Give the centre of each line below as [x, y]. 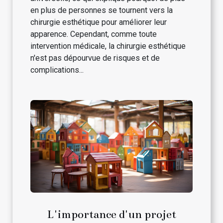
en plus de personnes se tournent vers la [102, 10]
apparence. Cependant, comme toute [94, 34]
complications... [57, 70]
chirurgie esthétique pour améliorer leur [99, 22]
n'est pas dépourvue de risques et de [95, 58]
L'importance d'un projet [111, 214]
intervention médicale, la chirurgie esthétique [108, 46]
